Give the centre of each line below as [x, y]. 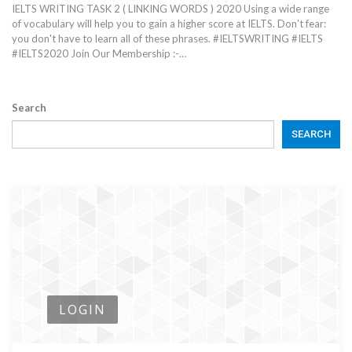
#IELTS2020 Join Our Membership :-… [99, 54]
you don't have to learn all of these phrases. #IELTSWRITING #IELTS [167, 39]
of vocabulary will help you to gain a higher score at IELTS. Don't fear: [169, 24]
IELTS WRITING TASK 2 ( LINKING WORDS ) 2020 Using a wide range [170, 9]
